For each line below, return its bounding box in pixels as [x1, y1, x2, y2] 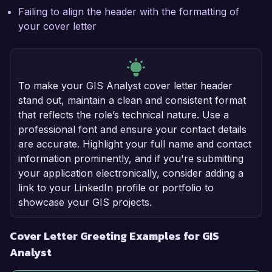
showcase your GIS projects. [18, 196, 152, 209]
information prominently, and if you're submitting [18, 152, 243, 165]
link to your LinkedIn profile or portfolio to [18, 182, 214, 194]
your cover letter [18, 20, 97, 33]
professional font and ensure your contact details [18, 123, 246, 136]
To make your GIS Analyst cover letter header [18, 80, 233, 92]
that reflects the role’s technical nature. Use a [18, 109, 229, 121]
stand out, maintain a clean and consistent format [18, 94, 246, 107]
